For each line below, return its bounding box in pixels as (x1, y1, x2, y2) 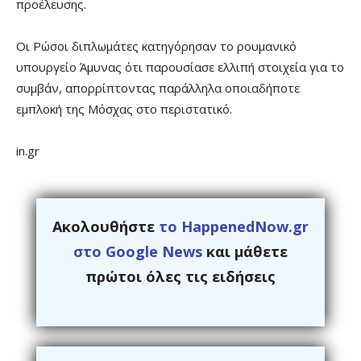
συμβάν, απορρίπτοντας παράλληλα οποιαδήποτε (16, 80, 300, 97)
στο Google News (73, 242, 202, 262)
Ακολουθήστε (52, 217, 159, 237)
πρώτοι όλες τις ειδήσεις (85, 267, 276, 287)
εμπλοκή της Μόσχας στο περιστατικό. (16, 101, 232, 118)
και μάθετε (202, 242, 288, 262)
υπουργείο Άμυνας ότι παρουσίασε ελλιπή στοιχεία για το (16, 59, 344, 76)
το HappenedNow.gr (159, 217, 309, 237)
